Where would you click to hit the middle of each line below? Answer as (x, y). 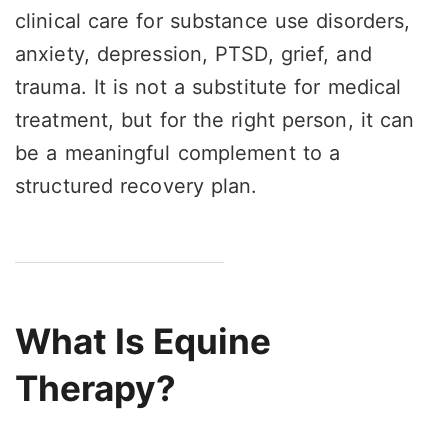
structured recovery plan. (136, 185)
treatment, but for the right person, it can (215, 119)
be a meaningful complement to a (178, 152)
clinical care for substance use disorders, (213, 20)
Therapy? (95, 387)
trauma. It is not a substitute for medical (208, 86)
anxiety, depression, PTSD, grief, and (193, 53)
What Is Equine (143, 340)
